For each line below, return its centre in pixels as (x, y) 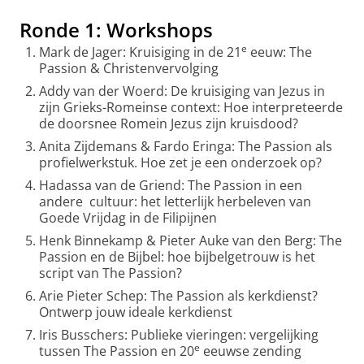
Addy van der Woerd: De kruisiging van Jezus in (182, 91)
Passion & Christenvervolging (129, 68)
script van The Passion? (110, 273)
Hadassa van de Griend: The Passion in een (171, 185)
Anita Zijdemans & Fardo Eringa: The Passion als (186, 146)
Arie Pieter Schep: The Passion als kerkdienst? (178, 296)
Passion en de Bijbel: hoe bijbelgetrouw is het (177, 257)
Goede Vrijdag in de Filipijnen (128, 218)
